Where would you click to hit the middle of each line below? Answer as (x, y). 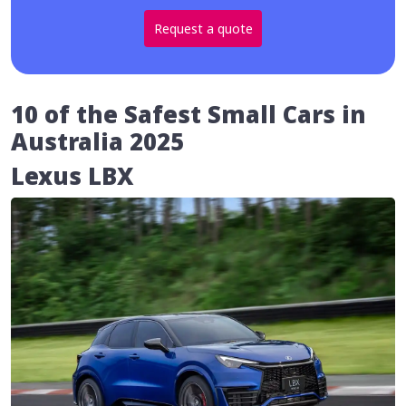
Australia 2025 (97, 141)
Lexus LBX (72, 176)
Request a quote (203, 28)
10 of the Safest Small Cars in (188, 114)
